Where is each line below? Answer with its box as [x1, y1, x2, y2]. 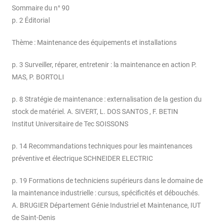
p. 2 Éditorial [12, 16, 50, 25]
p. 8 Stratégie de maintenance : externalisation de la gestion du [12, 95, 202, 104]
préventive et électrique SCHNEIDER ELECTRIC [12, 154, 153, 163]
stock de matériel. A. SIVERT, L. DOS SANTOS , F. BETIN [12, 108, 178, 116]
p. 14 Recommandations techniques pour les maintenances [12, 142, 192, 150]
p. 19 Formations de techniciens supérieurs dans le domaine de [12, 177, 203, 185]
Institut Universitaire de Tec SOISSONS [12, 120, 128, 128]
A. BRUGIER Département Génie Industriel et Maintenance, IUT [12, 201, 201, 210]
